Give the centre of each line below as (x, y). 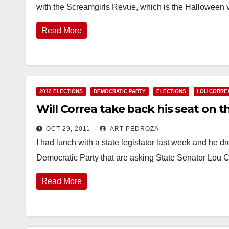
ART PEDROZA (134, 129)
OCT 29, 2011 (68, 129)
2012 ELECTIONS (61, 91)
